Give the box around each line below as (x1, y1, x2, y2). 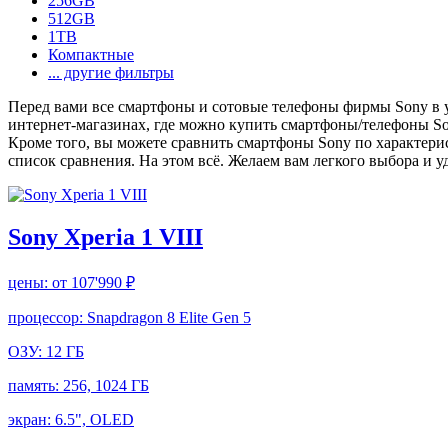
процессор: (8, 308, 87, 326)
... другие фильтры (48, 63, 174, 81)
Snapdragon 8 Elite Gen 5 (87, 308, 251, 326)
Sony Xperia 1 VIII (8, 223, 203, 250)
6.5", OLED (55, 410, 134, 428)
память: (8, 376, 63, 394)
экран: (8, 410, 55, 428)
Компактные (48, 45, 134, 63)
